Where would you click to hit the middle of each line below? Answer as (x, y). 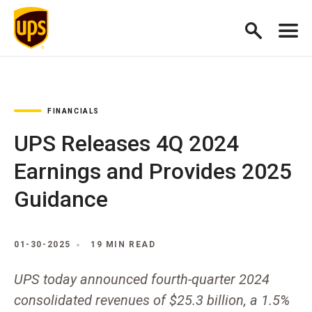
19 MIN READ (123, 244)
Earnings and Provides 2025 (153, 171)
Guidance (61, 199)
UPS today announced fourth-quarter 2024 (142, 279)
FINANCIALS (73, 111)
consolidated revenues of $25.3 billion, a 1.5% (152, 300)
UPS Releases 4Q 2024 (126, 143)
